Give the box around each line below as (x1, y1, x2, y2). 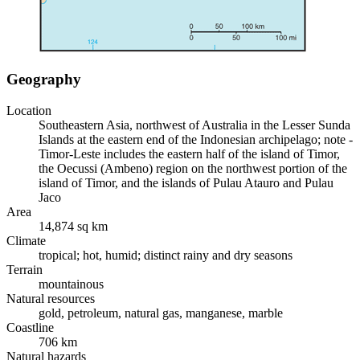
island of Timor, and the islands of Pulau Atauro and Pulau (39, 175, 333, 190)
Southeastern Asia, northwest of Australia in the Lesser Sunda (39, 117, 350, 132)
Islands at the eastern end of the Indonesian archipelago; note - (39, 132, 353, 146)
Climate (6, 233, 46, 247)
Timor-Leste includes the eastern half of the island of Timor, (39, 146, 340, 161)
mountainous (39, 276, 104, 291)
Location (6, 103, 51, 117)
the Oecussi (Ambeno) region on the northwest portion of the (39, 161, 347, 175)
